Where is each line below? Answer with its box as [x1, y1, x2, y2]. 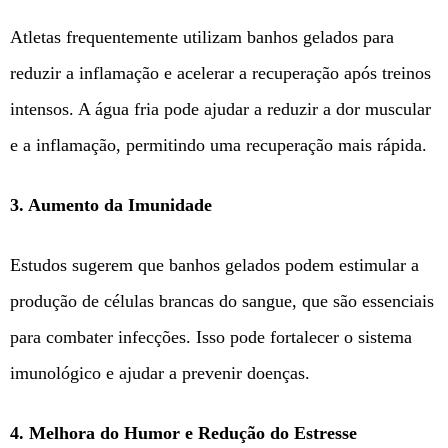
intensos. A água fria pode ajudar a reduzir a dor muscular [10, 99, 431, 120]
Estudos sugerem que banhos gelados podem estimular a [10, 254, 419, 275]
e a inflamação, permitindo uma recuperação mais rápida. [10, 135, 427, 156]
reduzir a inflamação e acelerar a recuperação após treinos [10, 63, 431, 84]
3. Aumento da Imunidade [10, 195, 212, 216]
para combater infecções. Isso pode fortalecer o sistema [10, 326, 412, 347]
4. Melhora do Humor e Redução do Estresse [10, 422, 357, 443]
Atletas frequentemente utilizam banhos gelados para [10, 27, 394, 48]
